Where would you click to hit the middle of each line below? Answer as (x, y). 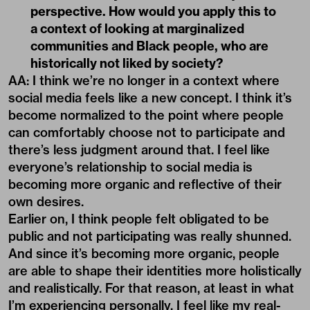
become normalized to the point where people (146, 116)
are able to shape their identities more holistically (155, 271)
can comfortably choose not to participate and (147, 133)
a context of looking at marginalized (137, 29)
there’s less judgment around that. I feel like (139, 150)
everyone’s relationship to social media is (130, 167)
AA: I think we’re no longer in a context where (144, 81)
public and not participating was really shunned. (150, 237)
